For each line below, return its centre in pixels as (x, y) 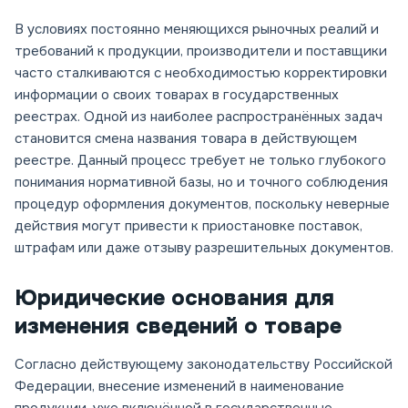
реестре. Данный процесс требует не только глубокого (200, 161)
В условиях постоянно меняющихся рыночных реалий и (197, 30)
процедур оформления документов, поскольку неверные (202, 204)
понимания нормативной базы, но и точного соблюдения (201, 183)
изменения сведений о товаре (178, 326)
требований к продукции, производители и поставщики (201, 51)
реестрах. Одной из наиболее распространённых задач (199, 117)
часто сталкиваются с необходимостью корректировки (201, 73)
